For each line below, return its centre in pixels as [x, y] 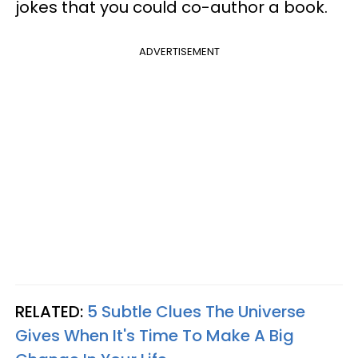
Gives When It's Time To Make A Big [155, 336]
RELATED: [51, 312]
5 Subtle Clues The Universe [196, 312]
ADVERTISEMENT [179, 52]
